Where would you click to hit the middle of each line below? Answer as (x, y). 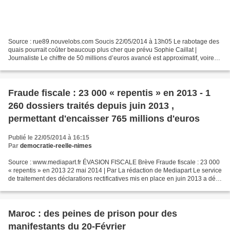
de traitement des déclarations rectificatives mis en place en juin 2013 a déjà (114, 178)
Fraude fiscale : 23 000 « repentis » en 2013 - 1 (109, 93)
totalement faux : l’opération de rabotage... (67, 66)
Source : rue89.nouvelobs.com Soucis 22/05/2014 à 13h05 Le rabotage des (114, 41)
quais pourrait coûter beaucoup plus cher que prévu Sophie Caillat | (102, 50)
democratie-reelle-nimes (56, 146)
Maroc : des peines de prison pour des (93, 213)
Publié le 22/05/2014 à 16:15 (49, 137)
